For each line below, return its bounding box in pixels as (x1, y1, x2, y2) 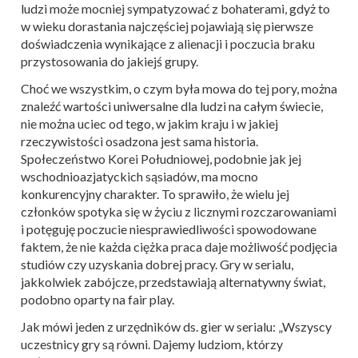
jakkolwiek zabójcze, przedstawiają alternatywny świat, (21, 273, 325, 289)
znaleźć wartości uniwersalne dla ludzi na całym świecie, (21, 97, 323, 113)
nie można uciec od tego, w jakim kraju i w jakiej (21, 115, 278, 131)
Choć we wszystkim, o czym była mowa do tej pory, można (21, 80, 337, 96)
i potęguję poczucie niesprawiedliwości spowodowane (21, 221, 316, 237)
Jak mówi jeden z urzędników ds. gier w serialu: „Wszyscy (21, 318, 332, 334)
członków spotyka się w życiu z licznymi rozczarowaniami (21, 203, 336, 219)
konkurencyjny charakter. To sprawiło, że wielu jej (21, 185, 289, 201)
